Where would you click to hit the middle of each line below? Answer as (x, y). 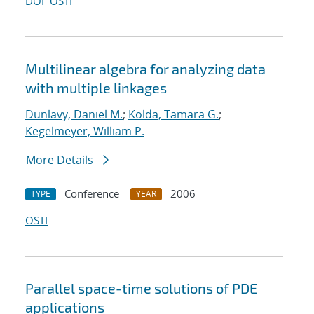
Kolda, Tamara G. (173, 115)
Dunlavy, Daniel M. (74, 115)
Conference (92, 194)
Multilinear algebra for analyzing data (145, 69)
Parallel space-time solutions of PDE (141, 288)
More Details (61, 160)
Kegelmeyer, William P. (85, 131)
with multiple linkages (96, 88)
